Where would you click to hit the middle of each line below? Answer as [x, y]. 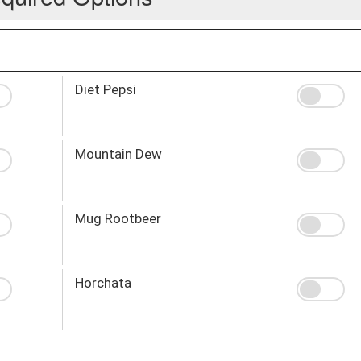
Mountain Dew [118, 154]
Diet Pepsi [105, 89]
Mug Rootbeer [118, 218]
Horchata [103, 282]
